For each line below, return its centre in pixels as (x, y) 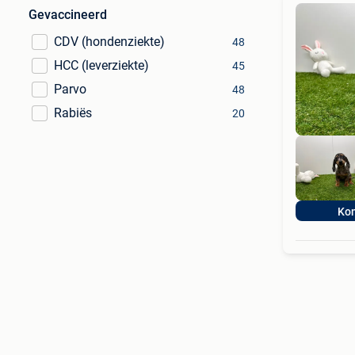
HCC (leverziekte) (101, 65)
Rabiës (73, 113)
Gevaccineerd (68, 15)
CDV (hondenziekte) (109, 42)
